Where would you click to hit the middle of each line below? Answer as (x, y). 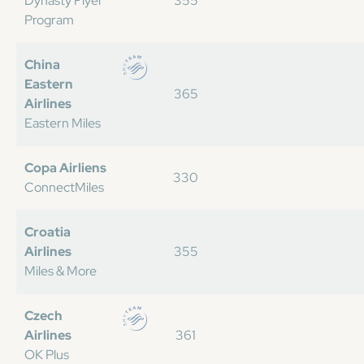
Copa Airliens (65, 168)
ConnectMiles (64, 187)
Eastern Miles (63, 123)
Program (49, 20)
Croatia (48, 232)
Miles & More (61, 271)
